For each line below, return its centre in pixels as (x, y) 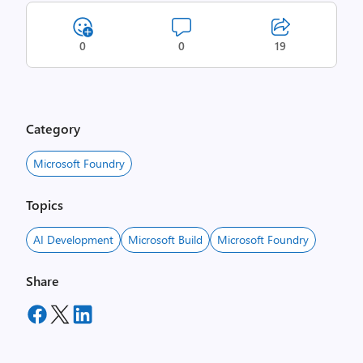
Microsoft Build (165, 239)
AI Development (73, 239)
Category (53, 128)
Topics (45, 205)
